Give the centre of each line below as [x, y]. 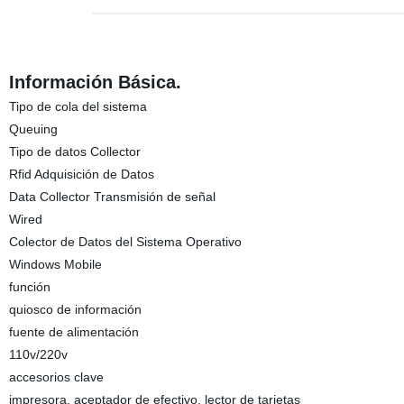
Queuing [33, 129]
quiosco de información [75, 309]
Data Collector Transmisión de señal [112, 197]
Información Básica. [95, 82]
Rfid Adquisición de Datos [81, 174]
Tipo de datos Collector [74, 151]
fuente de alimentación [73, 332]
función [29, 287]
